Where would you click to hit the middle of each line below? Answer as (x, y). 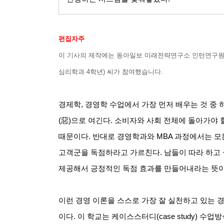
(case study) (178, 216)
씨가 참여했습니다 (134, 71)
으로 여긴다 (91, 120)
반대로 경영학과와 (123, 136)
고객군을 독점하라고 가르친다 (109, 152)
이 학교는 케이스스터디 (117, 216)
